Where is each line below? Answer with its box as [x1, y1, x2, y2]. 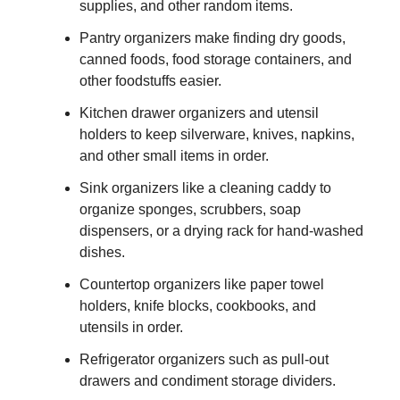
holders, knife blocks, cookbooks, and [79, 297, 316, 313]
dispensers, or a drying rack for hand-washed [79, 222, 363, 238]
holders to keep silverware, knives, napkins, [79, 126, 354, 142]
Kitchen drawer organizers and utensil [79, 104, 319, 121]
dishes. [79, 244, 125, 260]
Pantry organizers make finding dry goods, [79, 29, 346, 46]
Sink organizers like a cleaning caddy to [79, 179, 331, 196]
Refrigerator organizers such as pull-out [79, 351, 329, 367]
